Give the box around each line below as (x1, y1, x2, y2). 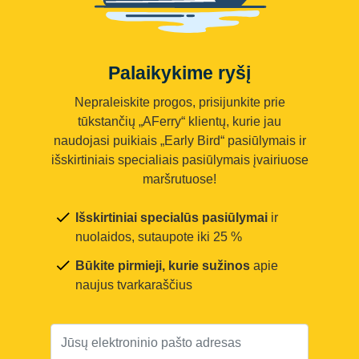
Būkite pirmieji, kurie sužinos (75, 259, 250, 273)
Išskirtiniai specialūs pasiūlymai (75, 211, 268, 225)
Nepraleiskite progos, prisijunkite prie (74, 95, 285, 110)
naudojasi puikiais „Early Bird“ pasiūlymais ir (53, 134, 306, 148)
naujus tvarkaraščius (75, 278, 192, 292)
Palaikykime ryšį (108, 63, 251, 84)
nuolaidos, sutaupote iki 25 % (75, 230, 242, 244)
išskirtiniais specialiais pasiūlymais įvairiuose (50, 153, 309, 167)
